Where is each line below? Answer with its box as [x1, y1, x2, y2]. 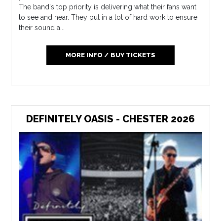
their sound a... [19, 24, 65, 32]
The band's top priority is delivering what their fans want [19, 3, 197, 11]
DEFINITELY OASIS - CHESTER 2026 [26, 113, 195, 125]
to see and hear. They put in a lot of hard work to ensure [19, 13, 198, 22]
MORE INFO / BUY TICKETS [65, 51, 155, 59]
